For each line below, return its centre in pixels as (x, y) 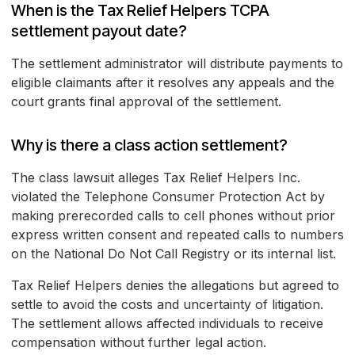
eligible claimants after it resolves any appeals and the (173, 83)
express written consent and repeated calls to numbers (177, 235)
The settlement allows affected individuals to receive (167, 324)
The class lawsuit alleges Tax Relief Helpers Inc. (156, 178)
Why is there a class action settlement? (149, 145)
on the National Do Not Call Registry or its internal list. (174, 254)
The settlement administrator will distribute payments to (177, 64)
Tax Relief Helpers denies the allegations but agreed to (175, 286)
